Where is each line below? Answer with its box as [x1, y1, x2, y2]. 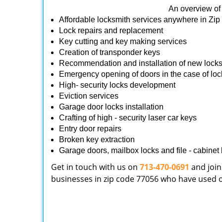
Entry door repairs [59, 124, 123, 133]
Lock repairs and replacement [59, 26, 163, 35]
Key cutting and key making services [59, 37, 187, 46]
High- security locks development [59, 81, 175, 89]
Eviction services [59, 92, 118, 100]
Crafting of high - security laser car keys [59, 113, 197, 122]
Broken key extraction [59, 135, 135, 144]
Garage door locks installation [59, 103, 164, 111]
